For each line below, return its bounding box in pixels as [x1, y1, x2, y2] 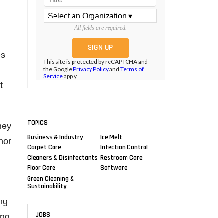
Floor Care [27, 163, 55, 172]
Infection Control [100, 143, 148, 152]
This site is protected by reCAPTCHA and [43, 58, 148, 66]
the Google [43, 65, 73, 73]
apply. [63, 73, 78, 80]
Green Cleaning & [27, 174, 74, 183]
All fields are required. [74, 24, 127, 32]
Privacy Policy [73, 65, 109, 73]
